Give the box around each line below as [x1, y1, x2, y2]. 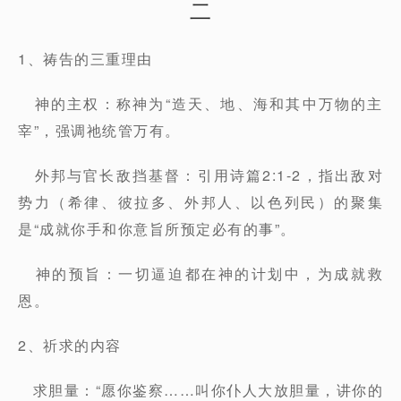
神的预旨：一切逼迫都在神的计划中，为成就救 [18, 263, 383, 284]
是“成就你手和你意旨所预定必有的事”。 [18, 218, 296, 239]
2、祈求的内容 [18, 335, 122, 355]
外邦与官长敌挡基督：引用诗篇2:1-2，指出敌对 [18, 165, 383, 185]
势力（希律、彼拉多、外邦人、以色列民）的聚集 [18, 192, 383, 212]
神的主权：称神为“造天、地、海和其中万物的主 [18, 93, 383, 114]
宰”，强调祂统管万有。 [18, 120, 181, 141]
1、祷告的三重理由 [18, 48, 153, 69]
